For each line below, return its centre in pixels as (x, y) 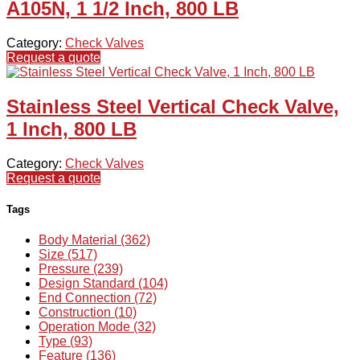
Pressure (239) (81, 269)
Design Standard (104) (103, 284)
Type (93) (65, 342)
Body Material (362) (94, 240)
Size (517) (68, 255)
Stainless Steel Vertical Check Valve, (173, 107)
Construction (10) (88, 313)
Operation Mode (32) (97, 327)
